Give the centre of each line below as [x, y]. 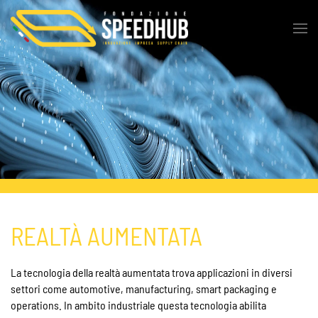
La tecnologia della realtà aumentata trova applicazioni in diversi [152, 272]
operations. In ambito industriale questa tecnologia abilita [138, 305]
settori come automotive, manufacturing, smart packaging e [144, 289]
